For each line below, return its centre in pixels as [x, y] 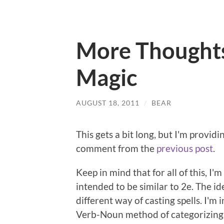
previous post [185, 148]
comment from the [116, 148]
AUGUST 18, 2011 [108, 103]
